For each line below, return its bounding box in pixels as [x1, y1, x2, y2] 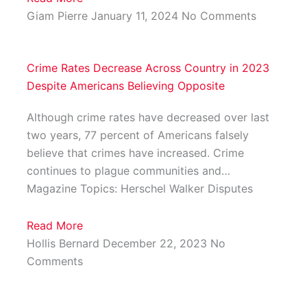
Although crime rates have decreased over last [26, 110, 269, 125]
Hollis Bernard [26, 236, 103, 251]
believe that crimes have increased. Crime [26, 146, 244, 160]
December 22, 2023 [102, 236, 210, 251]
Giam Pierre [26, 9, 91, 23]
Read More [26, 219, 83, 233]
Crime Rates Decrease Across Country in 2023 [26, 61, 269, 75]
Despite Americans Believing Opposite [26, 79, 225, 93]
